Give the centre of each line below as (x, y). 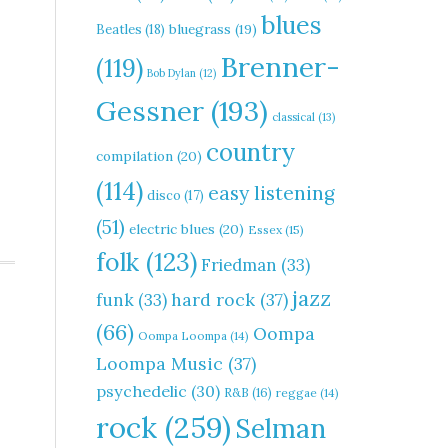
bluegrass (200, 29)
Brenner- (280, 67)
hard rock (213, 299)
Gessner (150, 111)
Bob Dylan (171, 73)
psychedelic (141, 391)
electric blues (172, 229)
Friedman (239, 265)
